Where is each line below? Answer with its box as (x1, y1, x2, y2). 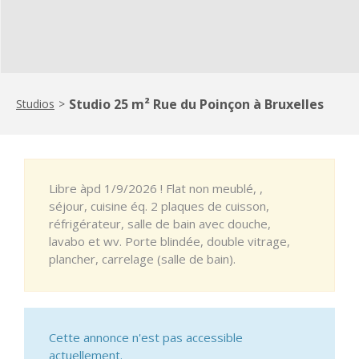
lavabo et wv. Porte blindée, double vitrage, (49, 232, 290, 249)
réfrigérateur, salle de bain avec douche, (49, 215, 271, 232)
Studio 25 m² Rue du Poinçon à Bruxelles (69, 95, 324, 113)
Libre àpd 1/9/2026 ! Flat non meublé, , (49, 179, 263, 196)
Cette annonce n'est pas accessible (49, 329, 243, 345)
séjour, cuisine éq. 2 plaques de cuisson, (49, 197, 269, 214)
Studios (16, 95, 54, 111)
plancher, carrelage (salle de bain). (49, 250, 236, 267)
